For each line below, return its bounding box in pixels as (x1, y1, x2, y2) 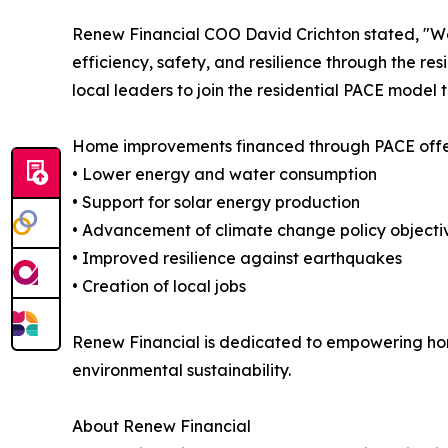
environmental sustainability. (72, 360, 291, 381)
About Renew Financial (72, 416, 251, 437)
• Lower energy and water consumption (72, 164, 377, 185)
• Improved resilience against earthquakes (72, 248, 402, 269)
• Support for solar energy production (72, 192, 360, 213)
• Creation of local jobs (72, 276, 246, 297)
